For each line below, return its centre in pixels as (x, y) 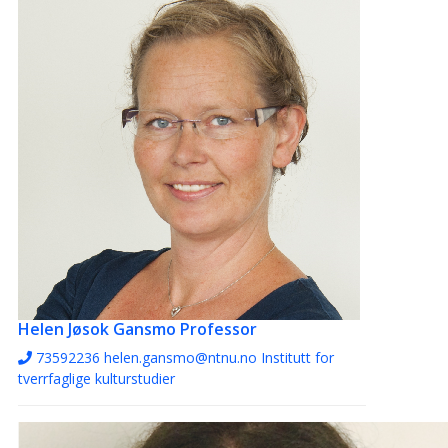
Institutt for (297, 358)
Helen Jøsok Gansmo (97, 329)
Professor (218, 329)
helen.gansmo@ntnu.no (180, 358)
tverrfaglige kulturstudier (96, 379)
